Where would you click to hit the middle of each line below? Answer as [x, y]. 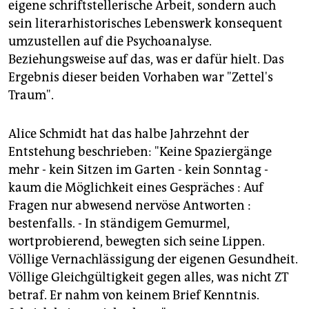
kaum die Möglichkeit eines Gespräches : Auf [136, 188]
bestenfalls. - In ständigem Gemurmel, [119, 224]
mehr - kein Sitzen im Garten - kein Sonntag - [138, 170]
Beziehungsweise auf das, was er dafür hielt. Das [146, 60]
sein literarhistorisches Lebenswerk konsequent [146, 24]
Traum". [31, 96]
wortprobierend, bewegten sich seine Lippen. [137, 242]
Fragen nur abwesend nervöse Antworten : [130, 206]
